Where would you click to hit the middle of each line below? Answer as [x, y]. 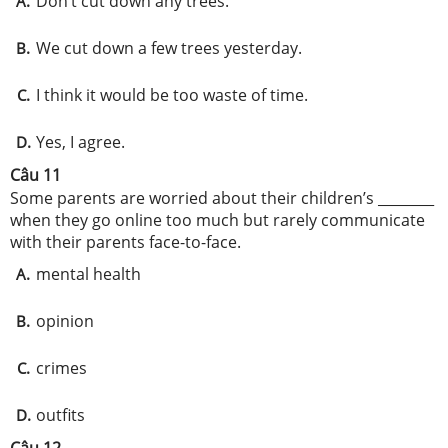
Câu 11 [35, 175]
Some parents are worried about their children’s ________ [222, 198]
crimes [61, 368]
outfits [60, 415]
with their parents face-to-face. [125, 242]
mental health [88, 274]
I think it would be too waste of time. [172, 95]
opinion [67, 321]
